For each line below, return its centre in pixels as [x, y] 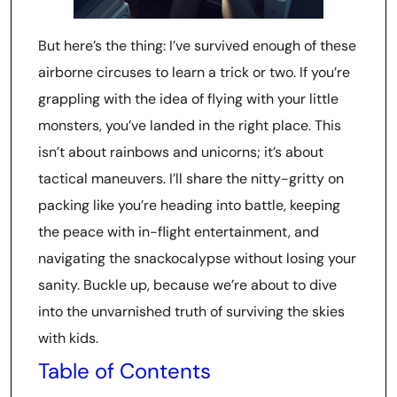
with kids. [68, 338]
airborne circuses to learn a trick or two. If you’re [194, 72]
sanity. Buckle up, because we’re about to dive [187, 285]
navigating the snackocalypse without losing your [197, 258]
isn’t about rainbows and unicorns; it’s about [181, 152]
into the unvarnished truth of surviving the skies [191, 311]
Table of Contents [125, 371]
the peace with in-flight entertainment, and [179, 232]
